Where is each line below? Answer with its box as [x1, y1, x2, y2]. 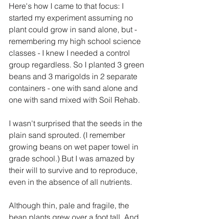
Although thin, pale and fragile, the [9, 200, 131, 210]
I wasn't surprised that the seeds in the [9, 118, 144, 128]
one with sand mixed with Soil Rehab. [9, 95, 140, 105]
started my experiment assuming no [9, 13, 135, 22]
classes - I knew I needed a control [9, 48, 132, 58]
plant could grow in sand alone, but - [9, 24, 139, 34]
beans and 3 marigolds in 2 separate [9, 71, 139, 81]
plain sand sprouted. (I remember [9, 130, 127, 140]
